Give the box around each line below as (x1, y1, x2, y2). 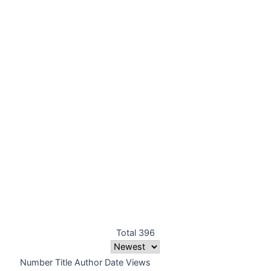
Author (74, 256, 102, 268)
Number (19, 256, 53, 268)
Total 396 (116, 227, 155, 238)
